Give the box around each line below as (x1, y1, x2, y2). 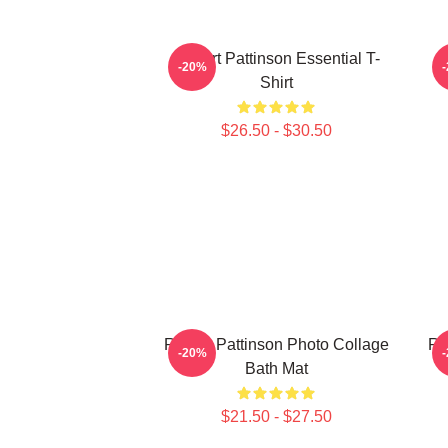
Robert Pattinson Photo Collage (163, 336, 389, 353)
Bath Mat (244, 360, 308, 377)
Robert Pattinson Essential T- (172, 50, 380, 67)
